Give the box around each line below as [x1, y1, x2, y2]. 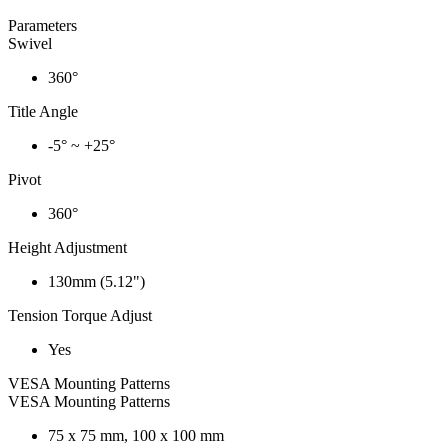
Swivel [8, 34, 52, 52]
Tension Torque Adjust [8, 306, 152, 324]
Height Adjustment [8, 238, 127, 256]
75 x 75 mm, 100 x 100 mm [48, 426, 224, 444]
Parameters [8, 16, 77, 34]
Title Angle [8, 102, 78, 120]
